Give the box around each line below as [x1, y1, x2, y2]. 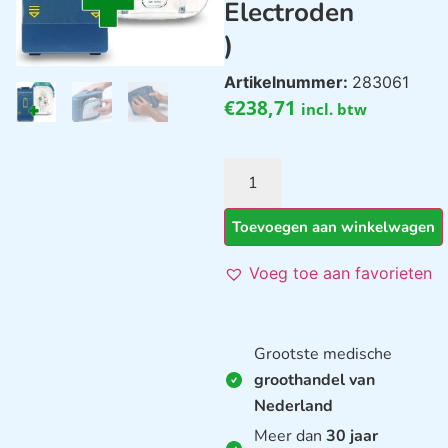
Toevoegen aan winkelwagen [232, 216, 435, 237]
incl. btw [301, 98, 367, 119]
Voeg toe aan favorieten [249, 262, 432, 283]
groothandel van [254, 368, 375, 391]
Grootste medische [254, 342, 392, 365]
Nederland [254, 394, 333, 417]
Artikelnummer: [224, 71, 352, 92]
